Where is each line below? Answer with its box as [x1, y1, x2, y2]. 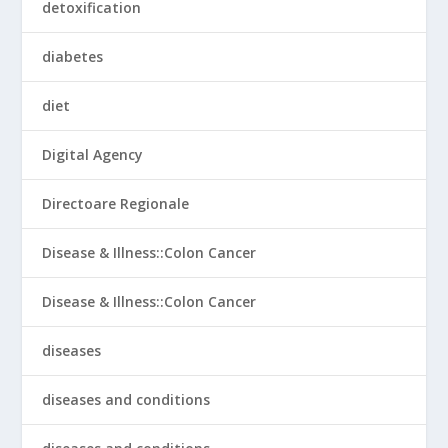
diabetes [42, 47, 104, 66]
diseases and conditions [42, 390, 211, 409]
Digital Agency [42, 145, 144, 164]
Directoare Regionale [42, 194, 190, 213]
